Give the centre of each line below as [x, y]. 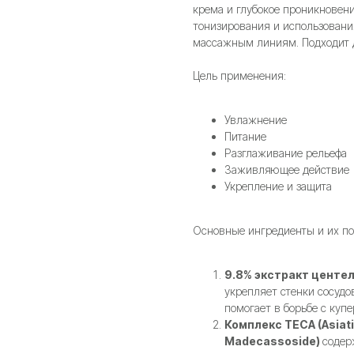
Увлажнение [256, 120]
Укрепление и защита [278, 186]
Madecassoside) [273, 341]
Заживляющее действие [287, 170]
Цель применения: [239, 76]
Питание [245, 137]
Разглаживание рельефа [286, 153]
